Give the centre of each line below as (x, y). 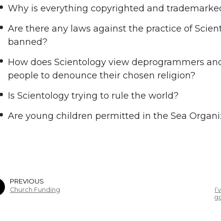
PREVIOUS (27, 181)
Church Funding (35, 190)
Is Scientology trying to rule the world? (93, 96)
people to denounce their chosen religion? (102, 76)
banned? (28, 42)
